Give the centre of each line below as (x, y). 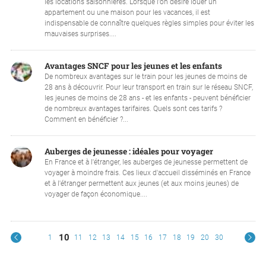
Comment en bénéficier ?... (86, 120)
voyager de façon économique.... (96, 194)
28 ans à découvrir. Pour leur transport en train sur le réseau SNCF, (148, 88)
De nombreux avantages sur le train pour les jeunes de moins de (145, 77)
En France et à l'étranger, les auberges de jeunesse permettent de (146, 162)
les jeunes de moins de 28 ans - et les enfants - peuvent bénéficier (147, 98)
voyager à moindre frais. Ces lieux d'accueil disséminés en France (147, 173)
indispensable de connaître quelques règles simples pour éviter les (149, 23)
